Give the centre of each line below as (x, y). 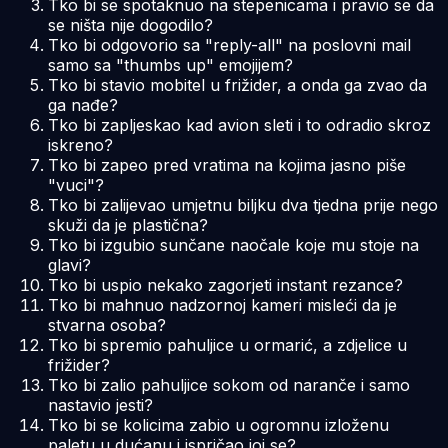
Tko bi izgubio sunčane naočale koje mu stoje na (233, 244)
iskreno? (80, 144)
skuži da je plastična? (128, 224)
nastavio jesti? (100, 404)
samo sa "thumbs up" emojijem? (170, 64)
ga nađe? (83, 104)
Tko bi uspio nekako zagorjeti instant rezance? (225, 284)
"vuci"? (76, 184)
